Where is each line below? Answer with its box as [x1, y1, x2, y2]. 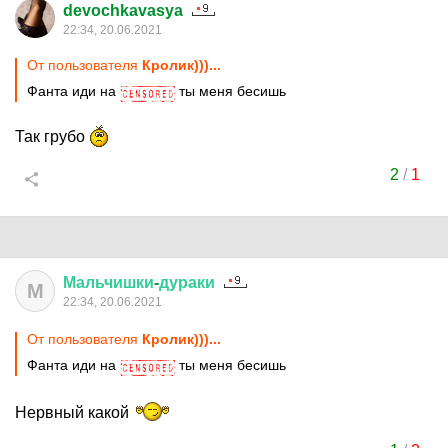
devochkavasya [63, 2, 183, 19]
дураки [159, 274, 215, 291]
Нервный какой [15, 404, 133, 421]
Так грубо [15, 128, 89, 145]
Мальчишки [63, 274, 154, 291]
